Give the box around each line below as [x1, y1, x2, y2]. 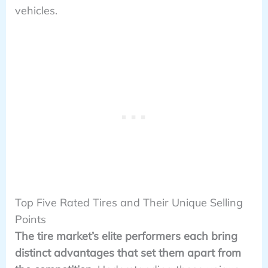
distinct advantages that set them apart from [14, 245, 241, 260]
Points [14, 212, 46, 226]
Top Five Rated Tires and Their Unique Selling [14, 195, 243, 209]
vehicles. [14, 4, 57, 18]
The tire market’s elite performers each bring [14, 229, 237, 243]
